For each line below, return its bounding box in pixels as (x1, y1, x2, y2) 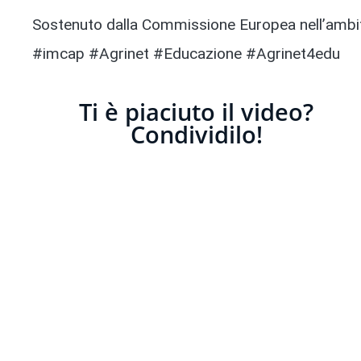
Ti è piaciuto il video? (79, 96, 314, 128)
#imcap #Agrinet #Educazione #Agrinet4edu (32, 44, 340, 63)
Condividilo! (130, 118, 263, 151)
